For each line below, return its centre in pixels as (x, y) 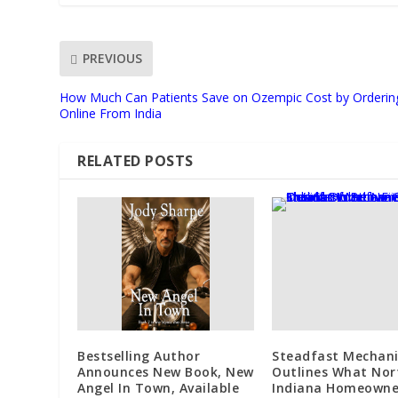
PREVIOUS (113, 59)
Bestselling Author (139, 355)
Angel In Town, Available (159, 387)
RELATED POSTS (135, 160)
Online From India (111, 113)
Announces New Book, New (166, 371)
